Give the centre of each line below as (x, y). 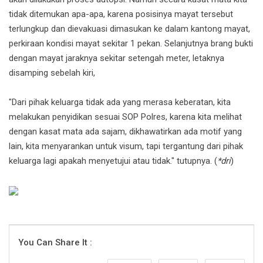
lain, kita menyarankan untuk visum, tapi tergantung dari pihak (126, 146)
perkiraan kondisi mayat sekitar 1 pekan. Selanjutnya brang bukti (131, 44)
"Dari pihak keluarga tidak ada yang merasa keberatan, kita (120, 102)
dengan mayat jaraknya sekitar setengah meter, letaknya (117, 58)
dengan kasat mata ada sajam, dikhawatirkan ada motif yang (125, 132)
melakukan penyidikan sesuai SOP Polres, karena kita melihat (125, 117)
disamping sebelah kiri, (52, 73)
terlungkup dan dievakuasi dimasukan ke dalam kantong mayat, (129, 29)
